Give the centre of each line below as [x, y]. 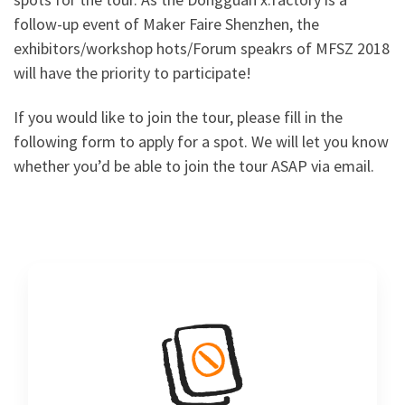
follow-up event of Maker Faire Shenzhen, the [166, 24]
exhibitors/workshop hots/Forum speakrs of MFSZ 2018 [202, 48]
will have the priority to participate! [132, 72]
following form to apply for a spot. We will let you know [201, 142]
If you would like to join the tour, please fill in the [178, 118]
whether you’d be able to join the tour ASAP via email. [194, 166]
